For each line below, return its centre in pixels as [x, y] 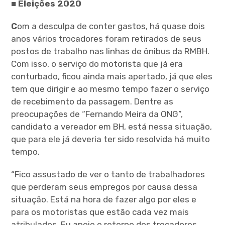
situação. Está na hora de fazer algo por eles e [104, 200]
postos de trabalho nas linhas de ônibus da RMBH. [110, 51]
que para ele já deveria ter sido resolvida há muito [111, 139]
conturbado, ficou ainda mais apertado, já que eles [112, 77]
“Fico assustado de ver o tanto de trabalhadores [108, 175]
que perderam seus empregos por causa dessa [104, 187]
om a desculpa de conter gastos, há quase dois [111, 26]
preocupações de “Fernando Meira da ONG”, [97, 114]
